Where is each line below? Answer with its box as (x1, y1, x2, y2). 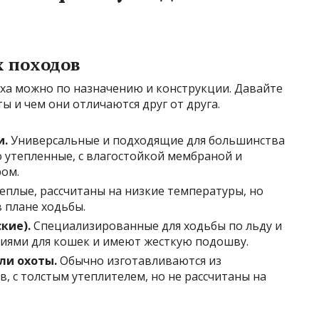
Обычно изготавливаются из (57, 253, 221, 269)
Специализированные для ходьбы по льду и (31, 218, 282, 234)
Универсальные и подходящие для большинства (8, 132, 285, 149)
